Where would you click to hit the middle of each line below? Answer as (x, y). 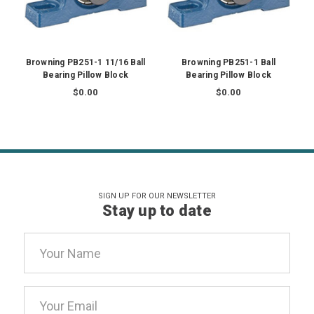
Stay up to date (157, 211)
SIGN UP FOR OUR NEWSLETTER (157, 196)
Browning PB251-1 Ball (228, 63)
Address (47, 261)
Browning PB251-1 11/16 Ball (86, 63)
